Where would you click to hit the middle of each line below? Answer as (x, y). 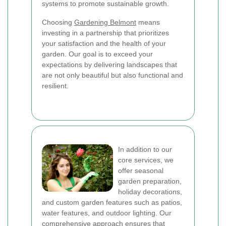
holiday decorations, (150, 192)
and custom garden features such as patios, (112, 202)
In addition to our (145, 149)
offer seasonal (141, 171)
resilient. (55, 86)
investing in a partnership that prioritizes (105, 33)
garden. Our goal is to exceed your (97, 54)
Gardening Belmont (105, 22)
